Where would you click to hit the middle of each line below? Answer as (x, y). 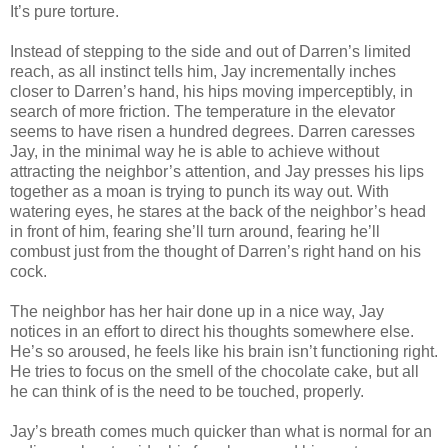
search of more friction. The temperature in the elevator (202, 111)
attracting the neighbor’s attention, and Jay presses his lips (217, 171)
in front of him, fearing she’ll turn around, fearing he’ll (195, 231)
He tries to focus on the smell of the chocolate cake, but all (214, 371)
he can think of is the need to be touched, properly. (187, 391)
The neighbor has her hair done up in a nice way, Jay (197, 311)
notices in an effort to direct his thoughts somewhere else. (212, 331)
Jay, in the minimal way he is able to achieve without (194, 151)
